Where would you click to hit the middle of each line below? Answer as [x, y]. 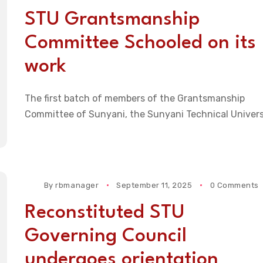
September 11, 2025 [154, 186]
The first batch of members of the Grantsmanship [134, 99]
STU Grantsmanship [112, 20]
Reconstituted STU [104, 213]
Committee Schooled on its [140, 43]
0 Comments [234, 186]
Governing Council [105, 237]
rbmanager [77, 186]
